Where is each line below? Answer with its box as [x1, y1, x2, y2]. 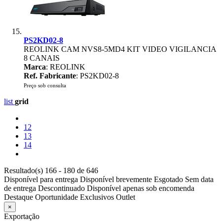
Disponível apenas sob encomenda [87, 184, 194, 192]
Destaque [4, 193, 33, 201]
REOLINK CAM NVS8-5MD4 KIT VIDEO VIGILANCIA [24, 45, 216, 53]
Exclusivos [80, 193, 114, 201]
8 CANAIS [24, 54, 60, 62]
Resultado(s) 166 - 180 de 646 [4, 166, 98, 175]
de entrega [4, 184, 36, 192]
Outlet [116, 193, 135, 201]
